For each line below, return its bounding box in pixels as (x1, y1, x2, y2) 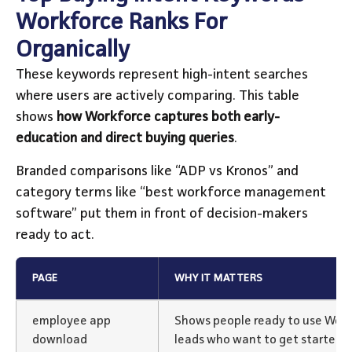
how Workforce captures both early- (57, 110, 280, 125)
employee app (32, 315, 111, 328)
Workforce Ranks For (16, 11, 227, 35)
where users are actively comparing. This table (16, 89, 299, 104)
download (32, 334, 87, 347)
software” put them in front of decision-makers (16, 206, 308, 221)
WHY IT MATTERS (174, 273, 263, 284)
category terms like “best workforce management (16, 185, 326, 200)
